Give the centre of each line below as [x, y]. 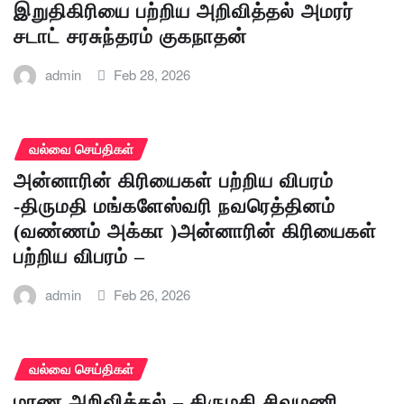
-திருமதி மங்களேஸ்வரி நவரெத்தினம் [174, 207]
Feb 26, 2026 [152, 295]
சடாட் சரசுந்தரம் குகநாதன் [130, 36]
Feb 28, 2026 [152, 74]
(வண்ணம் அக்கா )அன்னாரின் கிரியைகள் [195, 232]
